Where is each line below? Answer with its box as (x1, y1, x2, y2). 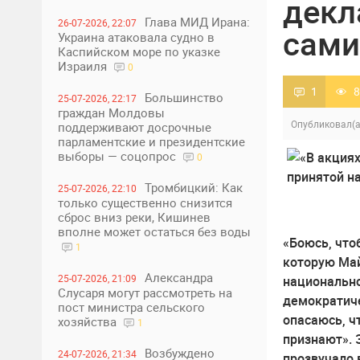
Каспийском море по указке (58, 43, 220, 59)
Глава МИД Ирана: (145, 14, 250, 30)
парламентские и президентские (58, 133, 245, 149)
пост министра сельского (58, 299, 205, 315)
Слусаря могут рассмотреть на (58, 284, 232, 301)
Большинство (145, 89, 223, 105)
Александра (145, 269, 213, 285)
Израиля (58, 58, 110, 74)
